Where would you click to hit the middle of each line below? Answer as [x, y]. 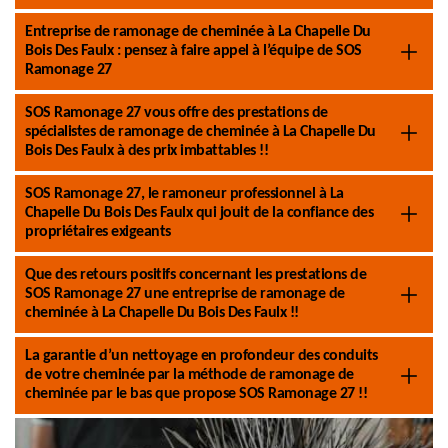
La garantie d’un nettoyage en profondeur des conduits [201, 356]
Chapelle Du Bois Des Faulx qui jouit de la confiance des [199, 213]
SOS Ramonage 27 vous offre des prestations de [176, 113]
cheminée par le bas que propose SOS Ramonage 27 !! [196, 394]
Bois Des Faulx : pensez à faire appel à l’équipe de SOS [193, 51]
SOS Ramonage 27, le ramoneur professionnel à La [184, 194]
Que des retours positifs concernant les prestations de [195, 275]
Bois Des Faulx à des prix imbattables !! [146, 151]
